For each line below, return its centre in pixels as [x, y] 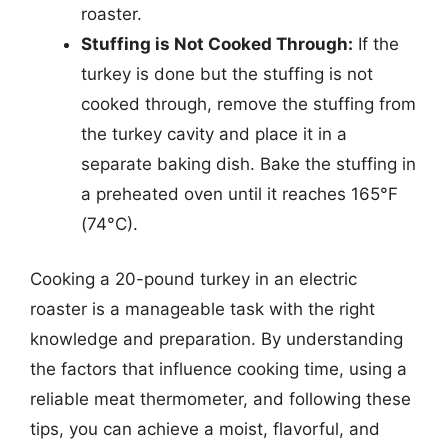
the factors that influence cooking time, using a [218, 369]
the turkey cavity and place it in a [214, 133]
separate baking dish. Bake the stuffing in [248, 163]
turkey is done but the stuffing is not [227, 73]
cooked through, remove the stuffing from [248, 103]
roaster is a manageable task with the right [202, 309]
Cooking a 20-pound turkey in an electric [193, 279]
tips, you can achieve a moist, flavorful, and [205, 429]
